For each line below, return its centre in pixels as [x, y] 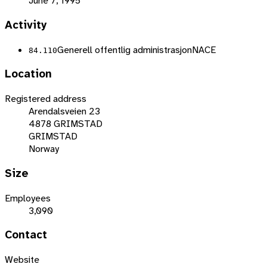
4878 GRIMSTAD [66, 124]
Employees [28, 198]
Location [28, 74]
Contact [26, 235]
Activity [26, 25]
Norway [44, 149]
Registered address [46, 99]
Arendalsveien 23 [64, 111]
